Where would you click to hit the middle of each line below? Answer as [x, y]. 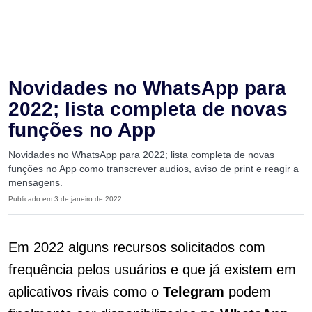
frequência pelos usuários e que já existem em [152, 270]
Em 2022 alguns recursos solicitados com [137, 247]
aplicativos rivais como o [86, 292]
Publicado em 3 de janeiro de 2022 [65, 199]
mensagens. [36, 182]
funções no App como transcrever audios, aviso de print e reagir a [154, 169]
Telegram [194, 292]
